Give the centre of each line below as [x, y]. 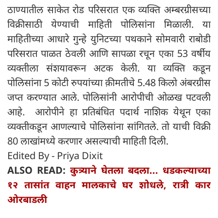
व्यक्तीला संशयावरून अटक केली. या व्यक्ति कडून [109, 68]
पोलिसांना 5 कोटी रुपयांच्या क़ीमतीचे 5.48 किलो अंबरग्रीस [109, 82]
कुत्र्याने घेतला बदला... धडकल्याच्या [141, 170]
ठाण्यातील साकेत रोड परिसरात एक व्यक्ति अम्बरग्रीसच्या [109, 9]
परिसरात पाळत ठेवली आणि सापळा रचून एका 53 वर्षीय [109, 53]
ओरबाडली [27, 199]
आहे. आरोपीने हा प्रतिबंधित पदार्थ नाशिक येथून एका [109, 111]
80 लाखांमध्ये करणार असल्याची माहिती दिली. [89, 141]
